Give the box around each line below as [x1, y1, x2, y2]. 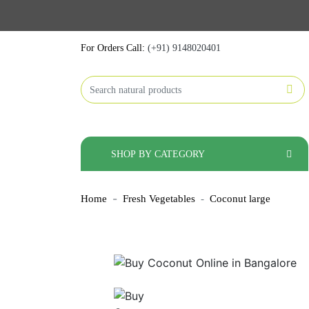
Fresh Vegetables [123, 193, 195, 204]
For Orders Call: [81, 43, 148, 54]
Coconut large [210, 193, 270, 204]
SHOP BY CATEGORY [111, 148, 205, 159]
